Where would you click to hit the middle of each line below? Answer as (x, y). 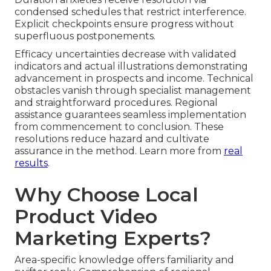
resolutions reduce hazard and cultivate (112, 139)
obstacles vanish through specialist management (133, 91)
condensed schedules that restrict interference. (130, 12)
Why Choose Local (106, 195)
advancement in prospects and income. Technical (134, 79)
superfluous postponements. (85, 36)
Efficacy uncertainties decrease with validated (126, 54)
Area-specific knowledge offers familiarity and (124, 260)
